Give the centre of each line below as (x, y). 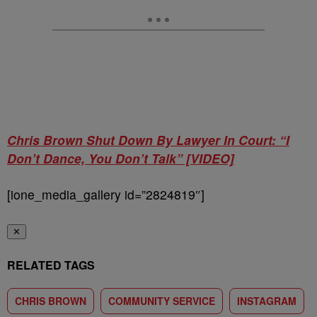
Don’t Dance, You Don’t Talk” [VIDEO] (121, 158)
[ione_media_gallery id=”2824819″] (106, 194)
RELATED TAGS (51, 265)
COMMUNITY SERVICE (162, 301)
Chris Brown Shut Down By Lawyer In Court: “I (148, 140)
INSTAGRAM (267, 301)
